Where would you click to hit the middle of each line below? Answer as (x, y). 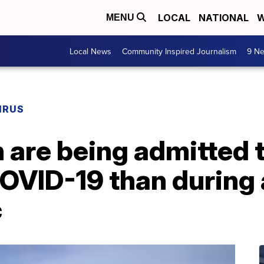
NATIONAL (224, 18)
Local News (90, 51)
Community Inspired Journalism (179, 51)
